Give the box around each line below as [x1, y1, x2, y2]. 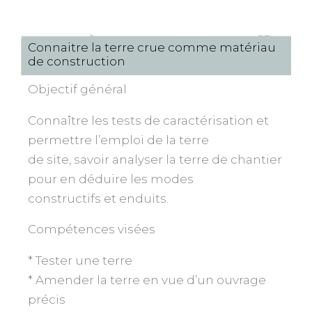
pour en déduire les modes [28, 172, 194, 187]
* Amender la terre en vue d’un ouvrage [28, 273, 266, 288]
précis [28, 292, 65, 307]
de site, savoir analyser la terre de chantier [28, 153, 282, 167]
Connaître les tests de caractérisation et [28, 114, 269, 128]
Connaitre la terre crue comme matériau [28, 40, 276, 55]
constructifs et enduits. [28, 192, 169, 206]
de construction [28, 54, 125, 69]
